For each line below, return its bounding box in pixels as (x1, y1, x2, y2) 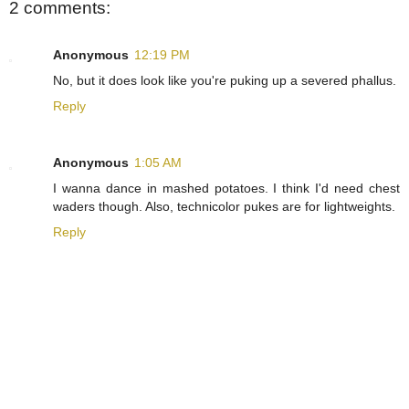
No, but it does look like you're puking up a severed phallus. (53, 72, 396, 88)
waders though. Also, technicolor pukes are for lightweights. (53, 198, 395, 214)
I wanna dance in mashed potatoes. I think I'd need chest (53, 180, 400, 195)
